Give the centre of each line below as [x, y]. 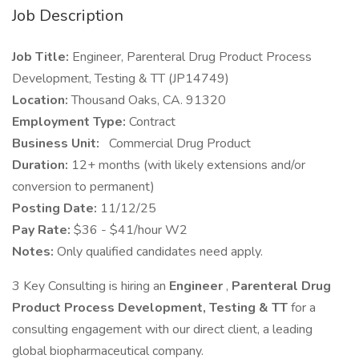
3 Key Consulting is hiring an [91, 286]
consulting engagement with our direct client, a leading [162, 329]
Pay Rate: [43, 230]
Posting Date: [56, 208]
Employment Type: [71, 122]
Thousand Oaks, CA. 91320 [149, 100]
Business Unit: [57, 143]
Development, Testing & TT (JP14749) [121, 79]
